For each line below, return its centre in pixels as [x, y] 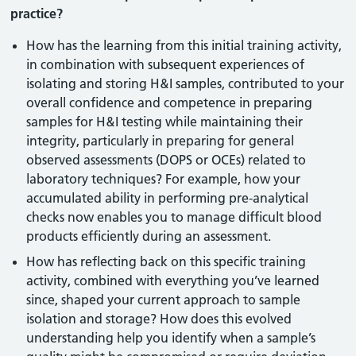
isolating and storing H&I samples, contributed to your [186, 83]
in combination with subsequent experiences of [166, 64]
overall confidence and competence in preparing [170, 103]
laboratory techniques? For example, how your [164, 179]
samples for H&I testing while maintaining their [165, 122]
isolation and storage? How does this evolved [159, 319]
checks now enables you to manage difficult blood [174, 217]
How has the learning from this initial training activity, [184, 45]
